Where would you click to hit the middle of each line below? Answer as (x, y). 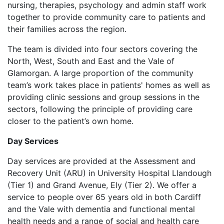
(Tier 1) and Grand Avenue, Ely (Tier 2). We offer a (102, 185)
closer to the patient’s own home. (70, 121)
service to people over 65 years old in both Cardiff (104, 197)
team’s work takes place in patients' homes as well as (109, 85)
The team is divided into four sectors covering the (102, 49)
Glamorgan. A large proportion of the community (100, 73)
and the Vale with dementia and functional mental (101, 209)
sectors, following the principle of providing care (100, 109)
